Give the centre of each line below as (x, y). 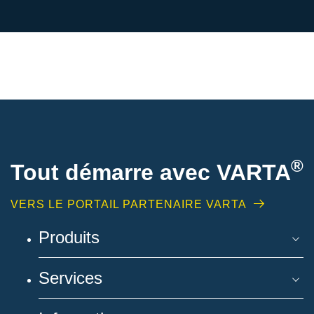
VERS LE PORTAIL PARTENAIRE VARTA (129, 204)
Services (70, 278)
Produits (69, 237)
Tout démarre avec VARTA (151, 172)
